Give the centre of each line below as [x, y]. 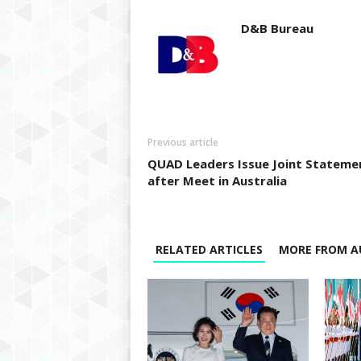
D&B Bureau [277, 28]
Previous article [183, 142]
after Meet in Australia [217, 180]
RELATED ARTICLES [209, 249]
